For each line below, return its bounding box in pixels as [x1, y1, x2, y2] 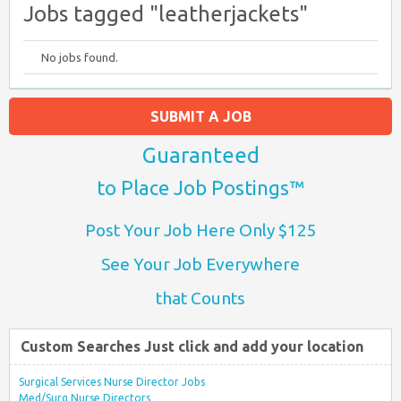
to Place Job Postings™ [97, 176, 304, 199]
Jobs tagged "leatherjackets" [23, 2, 308, 26]
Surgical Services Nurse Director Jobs [19, 376, 205, 388]
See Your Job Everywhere [101, 254, 300, 274]
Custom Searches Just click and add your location [21, 338, 363, 354]
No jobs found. [41, 51, 118, 64]
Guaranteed [141, 143, 260, 167]
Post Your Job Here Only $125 [84, 220, 317, 240]
